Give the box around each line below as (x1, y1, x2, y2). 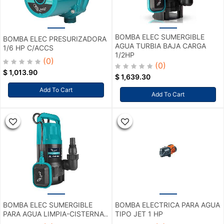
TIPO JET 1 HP (115, 209, 163, 218)
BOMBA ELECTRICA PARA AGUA (115, 200, 220, 209)
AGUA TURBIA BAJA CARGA (115, 41, 206, 50)
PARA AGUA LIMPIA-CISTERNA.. (3, 209, 108, 218)
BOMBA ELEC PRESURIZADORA (3, 34, 106, 43)
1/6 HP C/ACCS (3, 43, 53, 52)
